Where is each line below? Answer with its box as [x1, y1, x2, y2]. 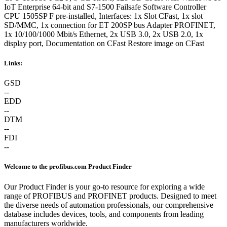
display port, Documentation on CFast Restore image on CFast [4, 39, 204, 48]
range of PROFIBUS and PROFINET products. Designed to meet [4, 191, 216, 200]
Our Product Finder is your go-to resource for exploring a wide [4, 182, 205, 191]
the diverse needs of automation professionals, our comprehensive [4, 200, 213, 209]
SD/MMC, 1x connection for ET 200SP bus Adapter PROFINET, [4, 20, 215, 29]
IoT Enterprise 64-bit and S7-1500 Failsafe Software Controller [4, 2, 206, 11]
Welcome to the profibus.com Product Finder [4, 163, 132, 171]
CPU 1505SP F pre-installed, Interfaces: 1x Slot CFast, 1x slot [4, 11, 203, 20]
